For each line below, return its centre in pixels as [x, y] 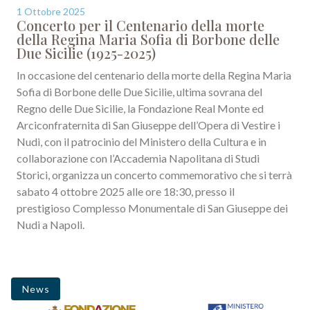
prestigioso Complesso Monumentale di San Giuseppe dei [152, 208]
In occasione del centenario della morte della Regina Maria [154, 75]
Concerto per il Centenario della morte [140, 25]
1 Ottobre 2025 [51, 11]
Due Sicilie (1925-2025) [86, 53]
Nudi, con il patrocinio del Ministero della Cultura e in [142, 141]
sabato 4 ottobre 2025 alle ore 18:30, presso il [126, 191]
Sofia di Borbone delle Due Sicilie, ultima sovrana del [139, 91]
